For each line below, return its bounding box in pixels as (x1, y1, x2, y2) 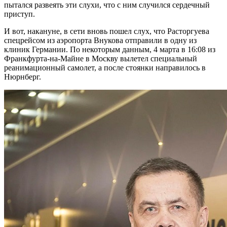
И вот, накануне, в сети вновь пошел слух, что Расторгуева (4, 27, 209, 36)
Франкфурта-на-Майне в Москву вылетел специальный (4, 54, 197, 63)
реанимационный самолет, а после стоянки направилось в (4, 63, 206, 72)
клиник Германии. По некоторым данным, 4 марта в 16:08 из (4, 45, 215, 54)
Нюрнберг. (4, 72, 43, 82)
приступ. (4, 10, 35, 19)
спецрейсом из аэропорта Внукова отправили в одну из (4, 36, 197, 45)
